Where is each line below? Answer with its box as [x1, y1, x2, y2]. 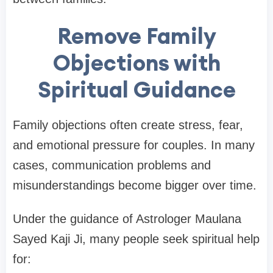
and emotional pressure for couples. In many [13, 138, 255, 152]
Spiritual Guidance [37, 76, 236, 104]
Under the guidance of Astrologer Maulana [13, 212, 241, 226]
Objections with [52, 49, 221, 77]
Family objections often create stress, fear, [13, 118, 243, 132]
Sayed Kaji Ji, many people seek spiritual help [13, 232, 260, 246]
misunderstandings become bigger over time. [13, 179, 257, 193]
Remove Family [57, 22, 216, 51]
